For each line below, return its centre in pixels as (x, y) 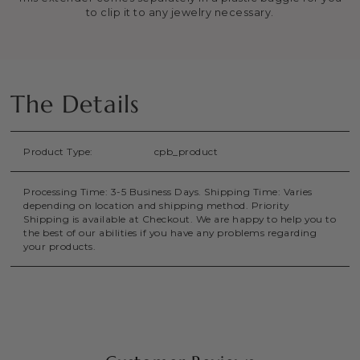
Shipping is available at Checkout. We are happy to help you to (180, 219)
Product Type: (58, 151)
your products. (60, 246)
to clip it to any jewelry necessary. (180, 12)
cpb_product (186, 151)
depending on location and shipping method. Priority (156, 205)
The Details (76, 104)
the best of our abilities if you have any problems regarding (170, 232)
